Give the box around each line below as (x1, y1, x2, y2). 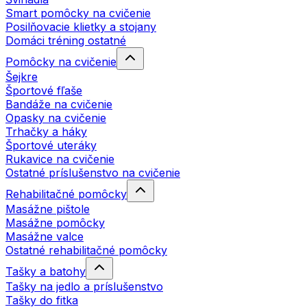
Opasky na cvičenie (5, 110, 106, 125)
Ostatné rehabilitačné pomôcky (5, 243, 167, 257)
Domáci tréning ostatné (5, 33, 126, 47)
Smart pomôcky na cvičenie (5, 5, 151, 20)
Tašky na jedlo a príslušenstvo (5, 279, 163, 293)
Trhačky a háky (5, 124, 87, 138)
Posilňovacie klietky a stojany (5, 19, 156, 34)
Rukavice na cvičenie (5, 151, 114, 166)
